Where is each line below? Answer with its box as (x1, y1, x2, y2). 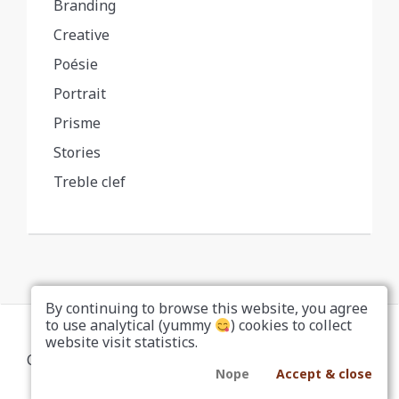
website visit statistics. (45, 332, 199, 353)
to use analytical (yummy (45, 315, 216, 336)
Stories (53, 142, 101, 162)
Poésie (53, 54, 98, 74)
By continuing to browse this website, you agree (45, 298, 369, 319)
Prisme (53, 113, 101, 133)
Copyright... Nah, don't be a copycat (27, 350, 259, 370)
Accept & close (276, 365, 373, 383)
